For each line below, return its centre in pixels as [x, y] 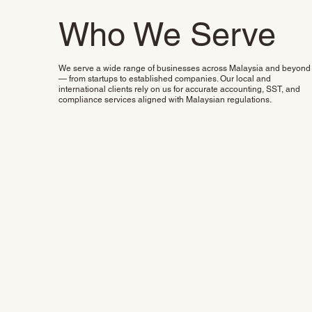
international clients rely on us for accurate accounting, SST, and [179, 89]
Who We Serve [167, 34]
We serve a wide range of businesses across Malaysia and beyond [185, 68]
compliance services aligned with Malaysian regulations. [165, 99]
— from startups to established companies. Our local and [165, 78]
